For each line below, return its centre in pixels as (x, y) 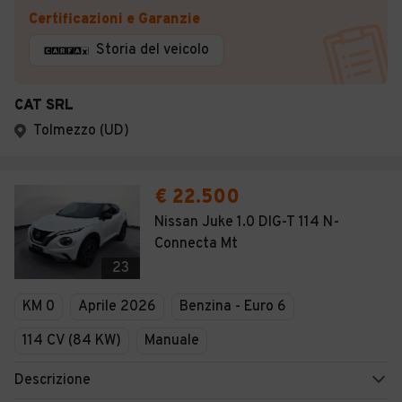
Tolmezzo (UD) (81, 131)
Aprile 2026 (117, 307)
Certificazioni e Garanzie (114, 20)
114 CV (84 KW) (72, 341)
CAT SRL (44, 106)
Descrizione (52, 380)
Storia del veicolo (153, 50)
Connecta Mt (196, 244)
